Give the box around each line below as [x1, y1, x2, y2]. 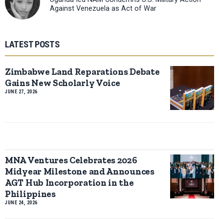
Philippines [5, 188, 56, 199]
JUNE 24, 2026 [5, 199, 38, 205]
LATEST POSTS [5, 39, 60, 50]
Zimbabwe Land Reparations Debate [5, 66, 160, 77]
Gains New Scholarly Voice [5, 77, 120, 88]
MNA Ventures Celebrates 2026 [5, 154, 137, 166]
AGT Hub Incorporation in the [5, 176, 134, 188]
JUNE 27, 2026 [5, 88, 38, 94]
